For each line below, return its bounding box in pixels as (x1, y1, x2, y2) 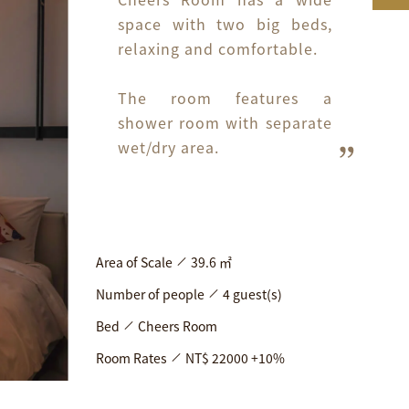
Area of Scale (95, 253, 173, 272)
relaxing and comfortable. (117, 37, 318, 59)
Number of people (95, 285, 204, 304)
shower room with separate (117, 110, 332, 133)
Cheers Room (137, 317, 217, 336)
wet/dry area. (117, 135, 219, 158)
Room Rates (95, 349, 167, 368)
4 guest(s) (222, 285, 282, 304)
